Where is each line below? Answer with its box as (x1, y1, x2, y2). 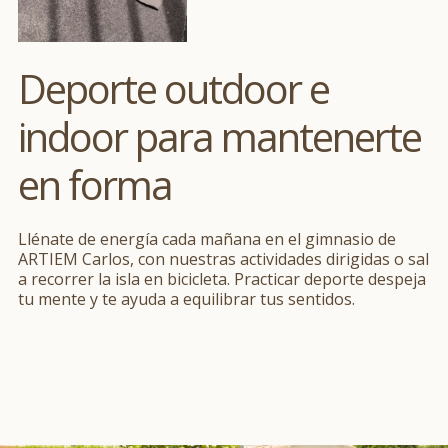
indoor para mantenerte (18, 108, 421, 164)
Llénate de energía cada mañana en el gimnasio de (18, 227, 396, 250)
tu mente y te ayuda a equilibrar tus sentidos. (18, 287, 355, 310)
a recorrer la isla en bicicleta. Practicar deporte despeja (18, 267, 426, 290)
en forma (18, 156, 172, 212)
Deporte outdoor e (18, 60, 329, 116)
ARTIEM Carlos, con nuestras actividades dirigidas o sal (18, 247, 429, 270)
